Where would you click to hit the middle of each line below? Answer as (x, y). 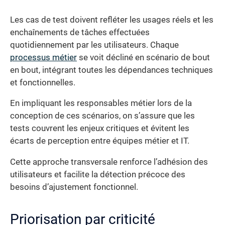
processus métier (43, 57)
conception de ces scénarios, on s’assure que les (102, 116)
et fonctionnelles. (43, 82)
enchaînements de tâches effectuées (80, 32)
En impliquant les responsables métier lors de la (101, 103)
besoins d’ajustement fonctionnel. (74, 187)
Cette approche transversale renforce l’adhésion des (109, 162)
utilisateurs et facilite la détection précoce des (98, 174)
